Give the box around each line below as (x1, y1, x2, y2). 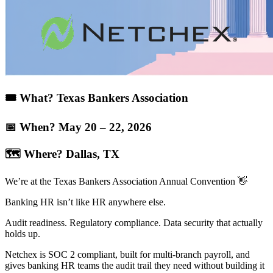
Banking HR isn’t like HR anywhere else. (5, 197, 166, 208)
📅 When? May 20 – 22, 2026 (5, 120, 152, 133)
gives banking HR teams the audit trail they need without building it (5, 260, 264, 271)
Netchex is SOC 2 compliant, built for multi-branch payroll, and (5, 249, 250, 260)
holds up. (5, 229, 40, 239)
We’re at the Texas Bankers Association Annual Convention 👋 (5, 176, 247, 187)
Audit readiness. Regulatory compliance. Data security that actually (5, 218, 263, 229)
